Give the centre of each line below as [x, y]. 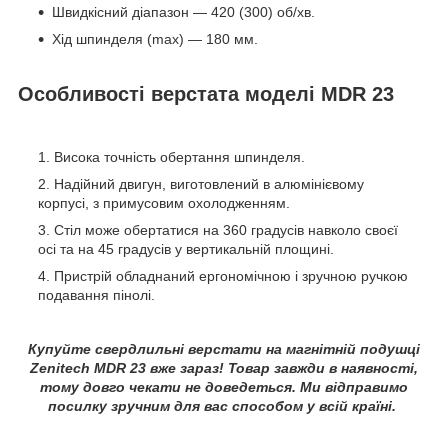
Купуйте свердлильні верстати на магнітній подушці [224, 348]
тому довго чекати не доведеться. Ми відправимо [224, 386]
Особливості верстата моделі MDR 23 [206, 93]
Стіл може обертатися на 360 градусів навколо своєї [226, 229]
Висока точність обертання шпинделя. [179, 156]
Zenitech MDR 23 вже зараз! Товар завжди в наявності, [224, 367]
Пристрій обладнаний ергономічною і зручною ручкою [231, 275]
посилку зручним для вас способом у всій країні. [224, 405]
